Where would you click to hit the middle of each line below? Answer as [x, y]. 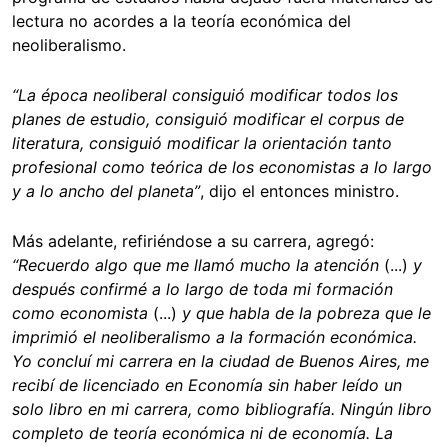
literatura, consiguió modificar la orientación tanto [202, 142]
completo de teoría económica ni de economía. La [202, 432]
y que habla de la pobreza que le [304, 312]
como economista [80, 312]
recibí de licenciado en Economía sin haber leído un [207, 384]
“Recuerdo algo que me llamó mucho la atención [198, 264]
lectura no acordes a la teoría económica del [181, 20]
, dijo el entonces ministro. [299, 190]
